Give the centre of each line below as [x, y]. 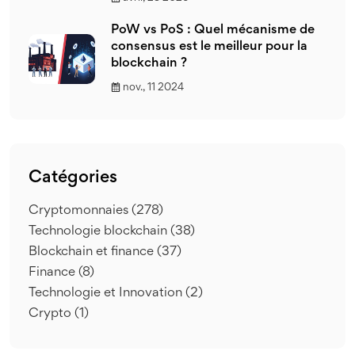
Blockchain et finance [93, 252]
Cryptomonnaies [80, 211]
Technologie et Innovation [107, 293]
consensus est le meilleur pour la [209, 47]
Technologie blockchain [99, 231]
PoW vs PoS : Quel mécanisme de [213, 30]
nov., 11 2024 [153, 88]
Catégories [73, 178]
